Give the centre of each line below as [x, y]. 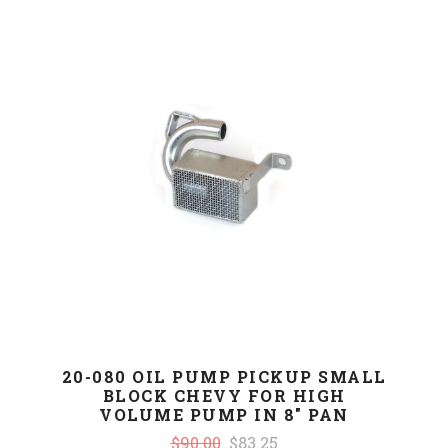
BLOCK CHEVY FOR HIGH [224, 395]
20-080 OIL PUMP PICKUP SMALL [224, 376]
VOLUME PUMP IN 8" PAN [224, 414]
